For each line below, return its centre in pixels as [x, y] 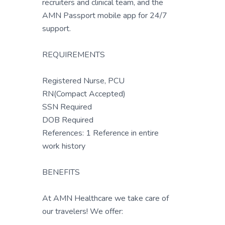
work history [64, 146]
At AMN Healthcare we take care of [105, 198]
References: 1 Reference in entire [100, 133]
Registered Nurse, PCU [83, 81]
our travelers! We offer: [83, 211]
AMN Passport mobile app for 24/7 [105, 16]
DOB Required [68, 120]
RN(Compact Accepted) [84, 94]
